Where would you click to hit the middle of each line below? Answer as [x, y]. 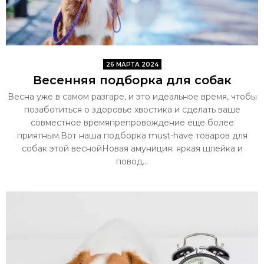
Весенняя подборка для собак [132, 80]
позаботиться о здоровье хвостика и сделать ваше [132, 109]
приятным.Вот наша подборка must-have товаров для [132, 135]
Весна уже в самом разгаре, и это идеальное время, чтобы [132, 96]
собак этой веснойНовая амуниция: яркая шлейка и [132, 148]
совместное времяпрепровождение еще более [132, 122]
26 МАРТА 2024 [132, 64]
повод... [132, 161]
